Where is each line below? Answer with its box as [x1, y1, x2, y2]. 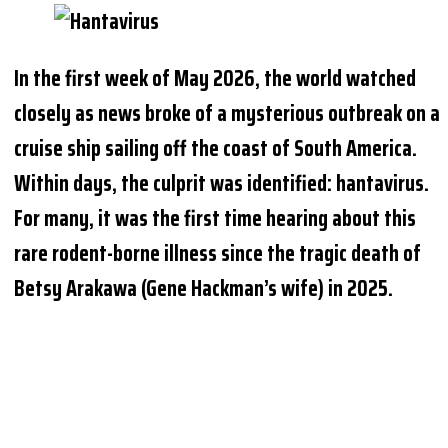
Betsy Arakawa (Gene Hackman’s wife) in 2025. [14, 270, 394, 306]
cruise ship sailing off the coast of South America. [14, 130, 418, 166]
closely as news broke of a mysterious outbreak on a [14, 95, 441, 131]
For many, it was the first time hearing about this [14, 200, 417, 236]
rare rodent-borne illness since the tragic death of [14, 235, 422, 271]
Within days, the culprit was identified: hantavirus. [14, 165, 430, 201]
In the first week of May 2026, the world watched [14, 60, 417, 96]
